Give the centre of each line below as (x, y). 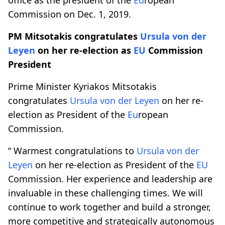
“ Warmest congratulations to (72, 150)
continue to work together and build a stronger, (109, 207)
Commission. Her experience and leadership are (110, 179)
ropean (153, 114)
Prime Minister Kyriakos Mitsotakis (82, 86)
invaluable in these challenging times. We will (105, 193)
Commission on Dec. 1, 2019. (70, 14)
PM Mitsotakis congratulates (74, 36)
